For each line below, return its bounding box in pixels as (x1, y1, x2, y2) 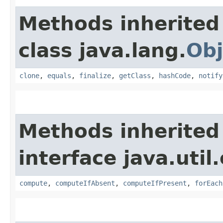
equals (47, 71, 71, 80)
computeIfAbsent (55, 179, 115, 187)
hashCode (159, 71, 191, 80)
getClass (119, 71, 151, 80)
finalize (79, 71, 111, 80)
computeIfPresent (123, 179, 187, 187)
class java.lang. (18, 39, 186, 62)
